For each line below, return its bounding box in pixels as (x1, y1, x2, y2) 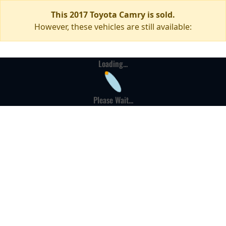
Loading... (98, 58, 128, 70)
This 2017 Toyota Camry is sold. (51, 9, 175, 20)
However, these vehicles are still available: (34, 21, 192, 32)
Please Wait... (93, 94, 133, 106)
